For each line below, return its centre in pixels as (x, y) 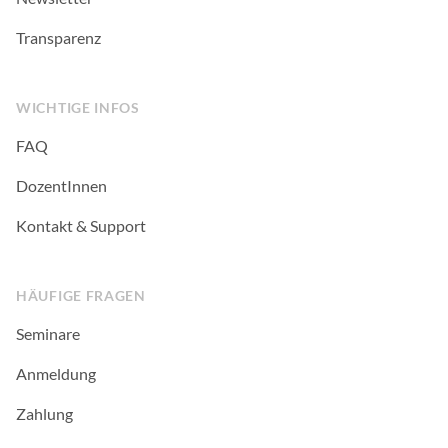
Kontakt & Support (81, 226)
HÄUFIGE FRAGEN (81, 296)
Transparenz (58, 38)
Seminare (48, 334)
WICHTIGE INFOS (78, 108)
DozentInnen (61, 186)
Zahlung (44, 414)
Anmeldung (56, 374)
